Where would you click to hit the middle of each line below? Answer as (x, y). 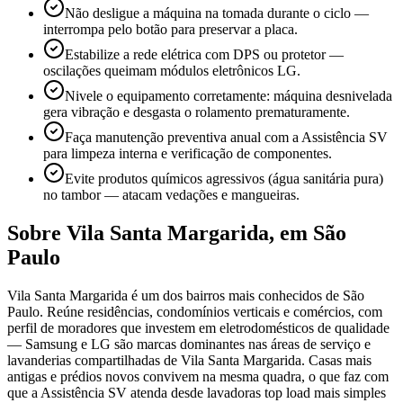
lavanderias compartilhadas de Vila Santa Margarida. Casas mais (189, 360)
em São (313, 233)
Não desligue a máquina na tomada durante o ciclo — (217, 13)
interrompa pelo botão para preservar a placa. (170, 29)
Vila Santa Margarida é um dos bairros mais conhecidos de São (186, 295)
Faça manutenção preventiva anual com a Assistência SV (226, 137)
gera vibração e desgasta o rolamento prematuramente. (197, 112)
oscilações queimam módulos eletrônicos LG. (172, 70)
